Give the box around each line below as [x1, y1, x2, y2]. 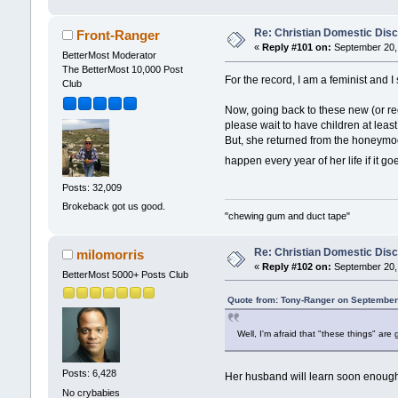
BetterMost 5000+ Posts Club [61, 268, 188, 280]
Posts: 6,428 [61, 368, 116, 379]
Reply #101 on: [261, 42, 331, 53]
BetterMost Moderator [61, 50, 156, 61]
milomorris [76, 246, 145, 262]
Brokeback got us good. [61, 201, 165, 212]
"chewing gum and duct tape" [225, 210, 351, 221]
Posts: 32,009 [61, 182, 122, 194]
